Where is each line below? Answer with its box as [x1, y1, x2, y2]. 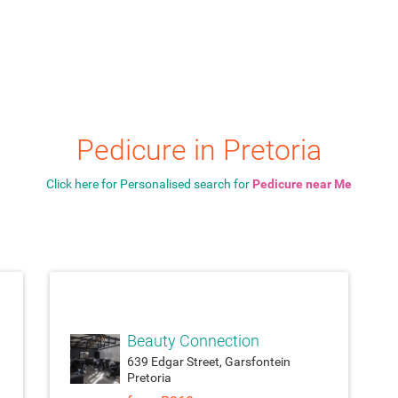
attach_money [92, 284, 306, 309]
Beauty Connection [126, 332, 259, 350]
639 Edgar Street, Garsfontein [126, 354, 291, 369]
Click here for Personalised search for [46, 177, 252, 192]
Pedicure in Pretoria [76, 134, 322, 168]
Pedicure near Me [252, 177, 352, 192]
